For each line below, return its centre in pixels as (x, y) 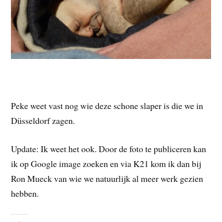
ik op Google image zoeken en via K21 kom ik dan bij (106, 164)
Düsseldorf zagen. (43, 121)
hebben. (25, 194)
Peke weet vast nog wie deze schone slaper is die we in (107, 106)
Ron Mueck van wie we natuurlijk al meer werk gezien (107, 179)
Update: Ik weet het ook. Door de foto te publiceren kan (109, 149)
